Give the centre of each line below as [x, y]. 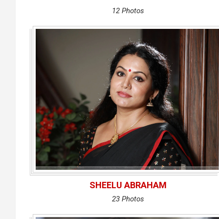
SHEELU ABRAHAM [128, 185]
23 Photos [128, 199]
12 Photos [128, 11]
